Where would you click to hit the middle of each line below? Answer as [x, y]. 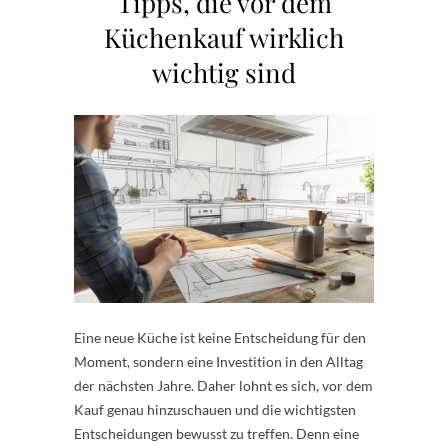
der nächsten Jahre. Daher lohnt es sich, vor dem [223, 386]
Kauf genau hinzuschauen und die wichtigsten [215, 410]
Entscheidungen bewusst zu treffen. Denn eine [216, 434]
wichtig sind [224, 72]
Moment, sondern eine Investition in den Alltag [218, 362]
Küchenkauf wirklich [224, 37]
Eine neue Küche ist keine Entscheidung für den [220, 338]
